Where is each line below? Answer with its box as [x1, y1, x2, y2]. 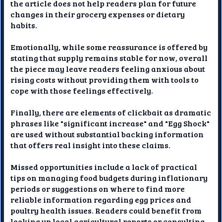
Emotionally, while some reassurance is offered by [10, 41, 208, 52]
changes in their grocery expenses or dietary [10, 8, 185, 19]
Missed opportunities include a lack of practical [10, 161, 198, 172]
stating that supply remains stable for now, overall [10, 52, 208, 63]
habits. [10, 19, 38, 30]
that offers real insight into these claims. [10, 139, 171, 150]
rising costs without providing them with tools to [10, 74, 199, 85]
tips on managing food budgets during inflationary [10, 172, 208, 183]
